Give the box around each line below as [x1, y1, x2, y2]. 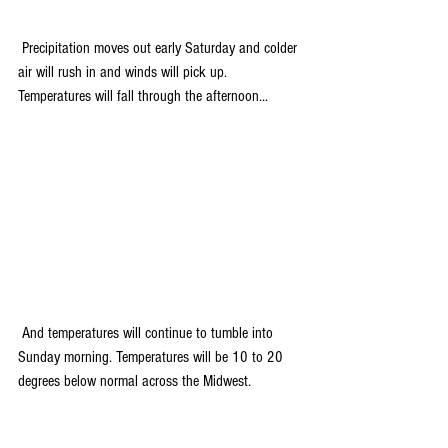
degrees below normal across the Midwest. [18, 372, 251, 390]
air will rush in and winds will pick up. [18, 63, 231, 81]
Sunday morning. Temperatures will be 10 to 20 [18, 348, 287, 366]
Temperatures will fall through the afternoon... [18, 87, 268, 105]
